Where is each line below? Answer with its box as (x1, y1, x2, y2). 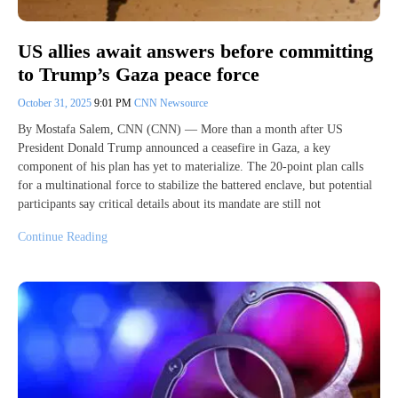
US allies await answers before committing (18, 39, 373, 62)
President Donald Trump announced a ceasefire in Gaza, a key (18, 140, 330, 155)
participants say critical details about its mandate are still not (18, 196, 321, 211)
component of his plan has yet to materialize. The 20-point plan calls (18, 159, 363, 173)
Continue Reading (18, 229, 107, 243)
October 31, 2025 (18, 96, 94, 109)
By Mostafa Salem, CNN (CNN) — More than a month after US (18, 122, 343, 136)
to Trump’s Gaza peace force (18, 62, 259, 85)
